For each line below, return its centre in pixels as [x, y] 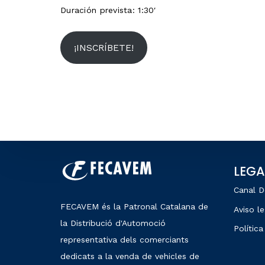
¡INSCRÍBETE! [104, 47]
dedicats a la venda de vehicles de [130, 256]
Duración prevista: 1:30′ [108, 10]
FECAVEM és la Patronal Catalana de [134, 206]
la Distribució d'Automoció [113, 223]
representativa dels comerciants [125, 240]
